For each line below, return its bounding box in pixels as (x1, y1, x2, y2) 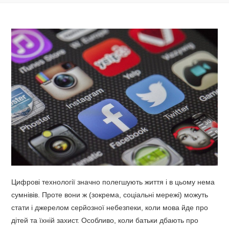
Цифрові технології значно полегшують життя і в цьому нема (11, 178, 215, 187)
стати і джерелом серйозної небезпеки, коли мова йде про (11, 203, 209, 212)
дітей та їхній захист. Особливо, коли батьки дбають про (11, 216, 199, 225)
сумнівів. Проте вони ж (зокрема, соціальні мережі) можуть (11, 191, 209, 199)
